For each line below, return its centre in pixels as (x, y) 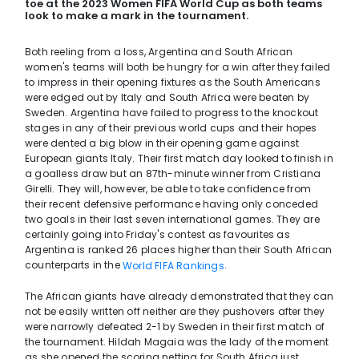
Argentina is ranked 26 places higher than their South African (179, 250)
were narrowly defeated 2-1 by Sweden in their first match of (175, 327)
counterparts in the (74, 265)
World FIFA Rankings (173, 266)
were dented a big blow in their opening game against (162, 143)
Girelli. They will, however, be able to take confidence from (168, 189)
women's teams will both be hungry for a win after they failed (178, 67)
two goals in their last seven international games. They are (172, 219)
